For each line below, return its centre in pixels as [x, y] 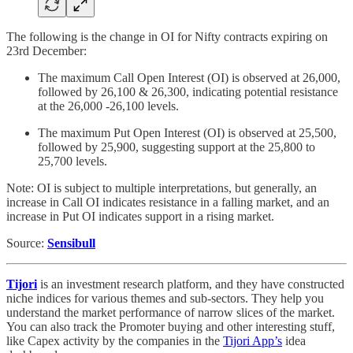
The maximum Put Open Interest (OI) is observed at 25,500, [187, 133]
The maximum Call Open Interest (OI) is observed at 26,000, [189, 78]
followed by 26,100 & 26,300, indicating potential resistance [188, 92]
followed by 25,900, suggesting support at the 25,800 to [176, 147]
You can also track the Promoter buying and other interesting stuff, [171, 327]
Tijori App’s [253, 341]
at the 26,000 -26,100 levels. [108, 106]
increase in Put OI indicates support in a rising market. [140, 217]
